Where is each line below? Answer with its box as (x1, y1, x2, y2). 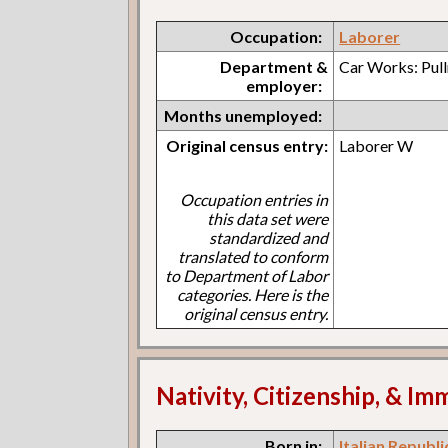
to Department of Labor (165, 266, 329, 286)
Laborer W (339, 136, 414, 156)
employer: (246, 76, 323, 96)
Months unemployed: (164, 106, 323, 126)
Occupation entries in (180, 190, 329, 210)
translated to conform (178, 247, 329, 267)
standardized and (209, 228, 329, 248)
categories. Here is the (177, 285, 329, 305)
